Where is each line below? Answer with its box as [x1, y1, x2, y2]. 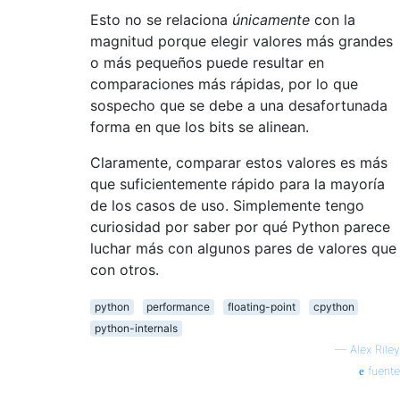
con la [310, 10, 355, 29]
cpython [312, 299, 354, 313]
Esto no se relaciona [90, 10, 232, 29]
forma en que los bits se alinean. [90, 117, 309, 136]
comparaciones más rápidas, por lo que [90, 74, 358, 93]
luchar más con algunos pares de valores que [90, 238, 396, 257]
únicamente [232, 10, 310, 29]
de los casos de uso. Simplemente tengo [90, 196, 364, 214]
